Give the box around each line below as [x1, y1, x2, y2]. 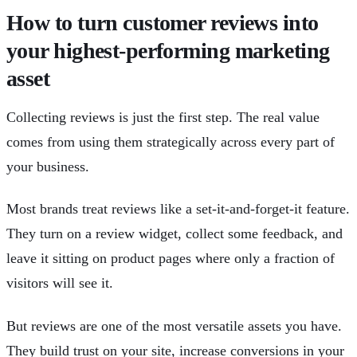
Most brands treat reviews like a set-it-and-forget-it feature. [6, 201, 350, 218]
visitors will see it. [6, 275, 113, 292]
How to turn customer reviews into [6, 10, 319, 35]
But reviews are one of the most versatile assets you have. [6, 317, 342, 334]
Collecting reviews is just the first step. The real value [6, 109, 320, 125]
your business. [6, 159, 89, 175]
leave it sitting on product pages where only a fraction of [6, 250, 335, 267]
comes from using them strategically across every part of [6, 134, 335, 150]
